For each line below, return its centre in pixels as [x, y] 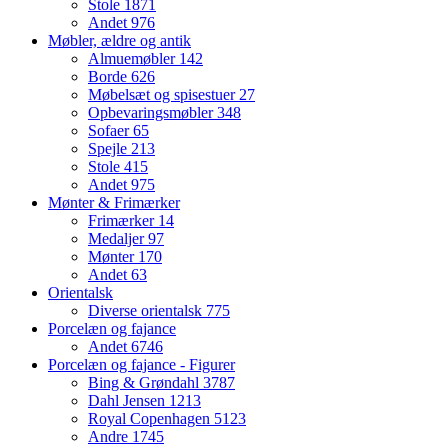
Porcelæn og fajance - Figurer [141, 365]
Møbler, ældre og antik [119, 41]
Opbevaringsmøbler [152, 113]
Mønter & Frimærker [114, 203]
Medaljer [118, 239]
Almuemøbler [133, 59]
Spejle [109, 149]
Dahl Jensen [128, 401]
